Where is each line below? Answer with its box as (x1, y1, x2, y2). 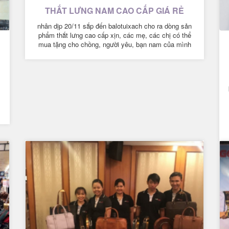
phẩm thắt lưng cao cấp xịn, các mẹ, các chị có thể (38, 30, 191, 40)
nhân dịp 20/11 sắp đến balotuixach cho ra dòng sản (37, 20, 192, 31)
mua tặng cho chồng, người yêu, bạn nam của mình (38, 39, 191, 49)
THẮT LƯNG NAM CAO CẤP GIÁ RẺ (45, 4, 184, 16)
